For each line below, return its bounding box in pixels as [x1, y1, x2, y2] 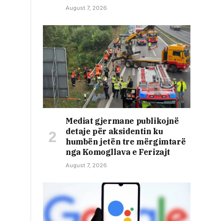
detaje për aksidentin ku [66, 126, 163, 137]
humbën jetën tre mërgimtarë [66, 137, 186, 147]
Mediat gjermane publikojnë [66, 116, 179, 126]
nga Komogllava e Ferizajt [66, 147, 171, 157]
